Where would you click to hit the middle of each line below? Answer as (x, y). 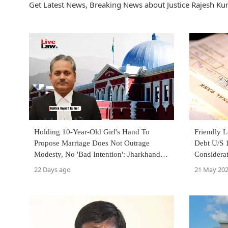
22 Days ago (52, 170)
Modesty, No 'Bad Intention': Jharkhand (97, 154)
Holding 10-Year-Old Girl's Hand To (92, 132)
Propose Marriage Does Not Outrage (92, 143)
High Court (52, 166)
